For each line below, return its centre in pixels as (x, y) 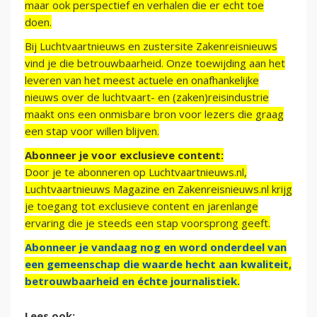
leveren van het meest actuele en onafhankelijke (142, 80)
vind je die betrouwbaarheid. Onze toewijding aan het (155, 63)
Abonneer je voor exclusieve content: (124, 155)
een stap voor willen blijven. (92, 131)
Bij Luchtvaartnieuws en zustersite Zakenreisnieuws (151, 46)
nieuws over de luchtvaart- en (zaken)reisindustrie (147, 97)
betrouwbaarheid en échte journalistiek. (132, 281)
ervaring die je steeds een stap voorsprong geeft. (148, 223)
